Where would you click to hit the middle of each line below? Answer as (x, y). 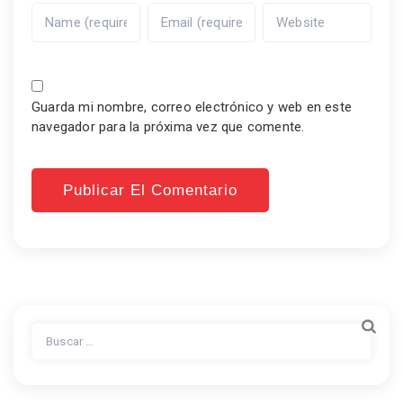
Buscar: (54, 332)
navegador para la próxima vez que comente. (168, 127)
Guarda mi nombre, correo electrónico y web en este (192, 107)
